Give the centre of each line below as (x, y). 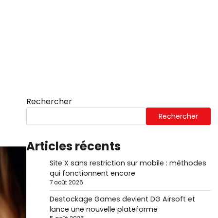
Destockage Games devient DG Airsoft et (122, 199)
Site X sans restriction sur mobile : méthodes (128, 163)
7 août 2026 (66, 182)
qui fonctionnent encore (92, 173)
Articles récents (73, 146)
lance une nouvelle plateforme (103, 209)
